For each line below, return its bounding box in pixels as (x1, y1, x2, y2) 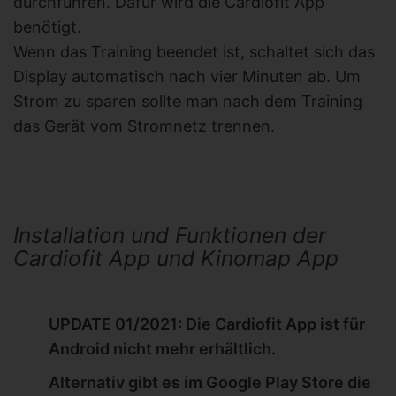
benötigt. (13, 18, 81, 37)
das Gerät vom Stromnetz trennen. (13, 117, 275, 136)
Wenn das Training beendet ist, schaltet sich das (13, 42, 375, 62)
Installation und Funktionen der (13, 222, 326, 249)
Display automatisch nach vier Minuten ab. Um (13, 67, 361, 87)
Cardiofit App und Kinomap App (13, 245, 339, 272)
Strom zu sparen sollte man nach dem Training (13, 92, 362, 111)
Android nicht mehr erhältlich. (49, 339, 276, 359)
